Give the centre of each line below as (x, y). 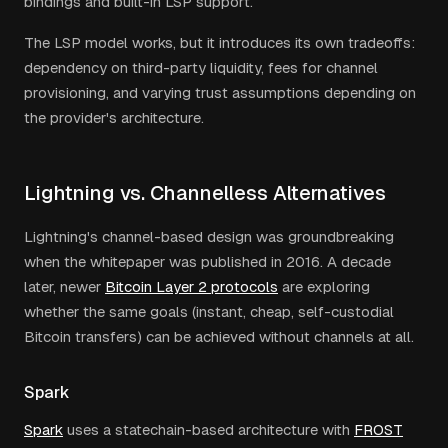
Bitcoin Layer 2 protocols (191, 286)
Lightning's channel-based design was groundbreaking (209, 236)
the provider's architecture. (114, 117)
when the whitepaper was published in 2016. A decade (207, 261)
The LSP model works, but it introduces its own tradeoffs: (219, 42)
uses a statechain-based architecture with (206, 429)
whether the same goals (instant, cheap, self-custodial (209, 311)
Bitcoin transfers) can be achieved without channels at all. (219, 336)
